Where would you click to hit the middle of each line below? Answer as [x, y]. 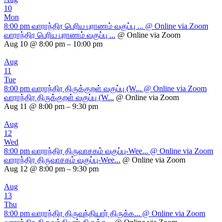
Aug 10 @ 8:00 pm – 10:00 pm [53, 44]
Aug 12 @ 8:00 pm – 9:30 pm [51, 169]
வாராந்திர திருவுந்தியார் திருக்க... [87, 214]
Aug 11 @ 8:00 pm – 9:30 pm [51, 107]
